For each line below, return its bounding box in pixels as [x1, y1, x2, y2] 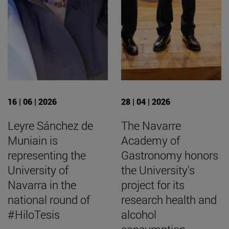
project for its [121, 177, 185, 192]
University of [8, 162, 68, 177]
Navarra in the [8, 177, 76, 192]
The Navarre [121, 118, 181, 133]
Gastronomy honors [121, 147, 218, 163]
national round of [8, 192, 90, 207]
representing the [8, 147, 86, 163]
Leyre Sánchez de [8, 118, 93, 133]
